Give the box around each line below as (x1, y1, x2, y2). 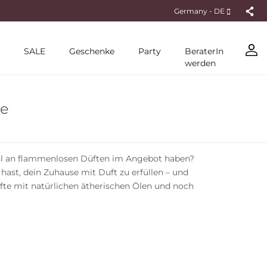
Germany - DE (174, 6, 226, 15)
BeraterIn (185, 46, 223, 57)
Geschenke (69, 46, 114, 57)
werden (185, 58, 216, 69)
